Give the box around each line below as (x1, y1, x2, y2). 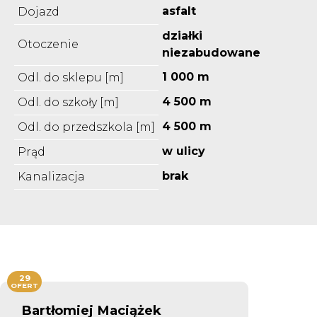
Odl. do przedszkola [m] (18, 120, 155, 134)
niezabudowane (162, 45, 260, 59)
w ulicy (162, 144, 205, 158)
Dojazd (18, 4, 59, 18)
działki (162, 28, 202, 42)
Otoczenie (18, 37, 79, 51)
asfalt (162, 4, 196, 18)
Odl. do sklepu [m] (18, 70, 124, 84)
